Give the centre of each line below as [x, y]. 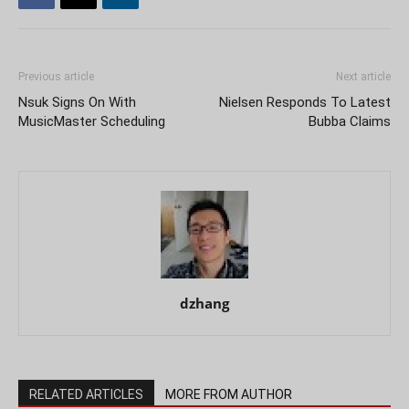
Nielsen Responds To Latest [305, 103]
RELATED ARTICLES [86, 395]
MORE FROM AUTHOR [229, 395]
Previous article [56, 77]
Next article [363, 77]
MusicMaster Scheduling [92, 122]
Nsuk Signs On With [77, 103]
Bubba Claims [350, 122]
